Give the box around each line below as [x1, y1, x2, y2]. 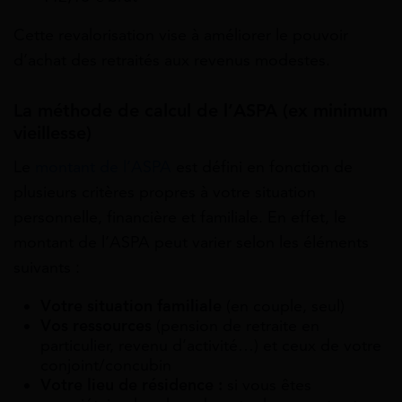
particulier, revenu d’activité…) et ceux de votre [40, 336, 381, 356]
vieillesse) [13, 122, 92, 145]
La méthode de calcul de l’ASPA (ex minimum [13, 100, 388, 123]
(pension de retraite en [152, 316, 319, 336]
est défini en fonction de [171, 157, 353, 178]
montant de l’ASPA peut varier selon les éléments [13, 232, 369, 253]
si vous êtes [227, 375, 311, 396]
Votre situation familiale [40, 296, 222, 317]
